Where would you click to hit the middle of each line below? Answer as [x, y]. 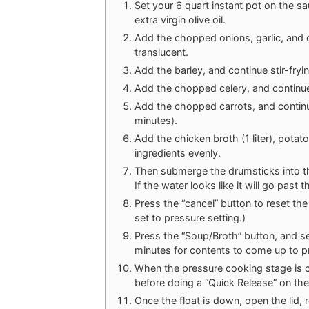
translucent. [161, 52]
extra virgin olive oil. [181, 19]
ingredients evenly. [177, 152]
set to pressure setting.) [190, 217]
